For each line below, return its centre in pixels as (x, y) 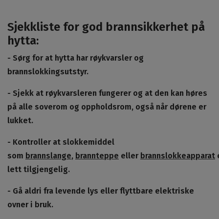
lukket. (20, 120)
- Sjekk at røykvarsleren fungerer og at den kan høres (107, 93)
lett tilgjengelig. (39, 169)
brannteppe (97, 156)
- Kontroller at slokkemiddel (61, 142)
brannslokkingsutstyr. (48, 72)
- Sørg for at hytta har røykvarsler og (76, 58)
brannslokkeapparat (178, 156)
